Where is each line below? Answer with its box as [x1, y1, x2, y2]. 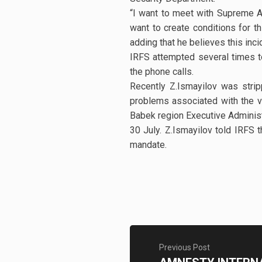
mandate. [130, 139, 167, 150]
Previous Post [159, 243, 210, 252]
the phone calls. [130, 66, 194, 77]
